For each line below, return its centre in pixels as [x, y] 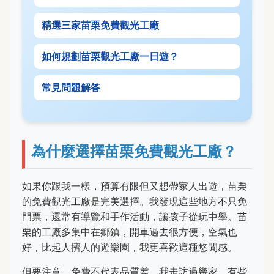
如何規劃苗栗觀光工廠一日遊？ [110, 56]
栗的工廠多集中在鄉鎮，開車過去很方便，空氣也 [130, 231]
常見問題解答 [71, 87]
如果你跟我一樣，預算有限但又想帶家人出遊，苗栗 [135, 186]
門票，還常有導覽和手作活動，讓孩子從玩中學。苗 [135, 216]
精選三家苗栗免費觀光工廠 [100, 25]
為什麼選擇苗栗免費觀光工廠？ [134, 151]
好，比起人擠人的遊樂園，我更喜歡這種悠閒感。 [130, 247]
